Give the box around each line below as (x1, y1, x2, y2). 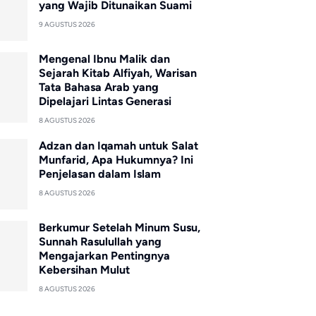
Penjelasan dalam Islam (38, 166, 161, 181)
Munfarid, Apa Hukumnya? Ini (38, 152, 193, 166)
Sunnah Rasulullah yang (38, 234, 162, 248)
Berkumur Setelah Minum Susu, (38, 220, 200, 234)
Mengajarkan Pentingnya (38, 248, 170, 262)
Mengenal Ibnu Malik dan (38, 51, 170, 66)
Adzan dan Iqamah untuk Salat (38, 138, 198, 152)
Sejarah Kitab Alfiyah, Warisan (38, 66, 197, 80)
